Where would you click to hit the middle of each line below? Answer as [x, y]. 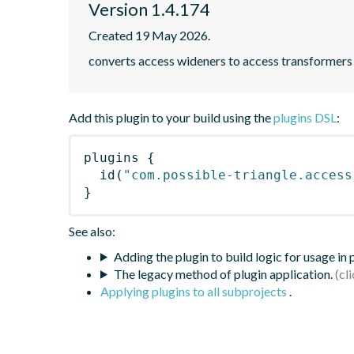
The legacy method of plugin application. [223, 273]
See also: [92, 231]
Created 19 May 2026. [149, 35]
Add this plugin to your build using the [171, 117]
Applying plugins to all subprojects [195, 291]
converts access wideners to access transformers [220, 60]
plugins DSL [305, 117]
